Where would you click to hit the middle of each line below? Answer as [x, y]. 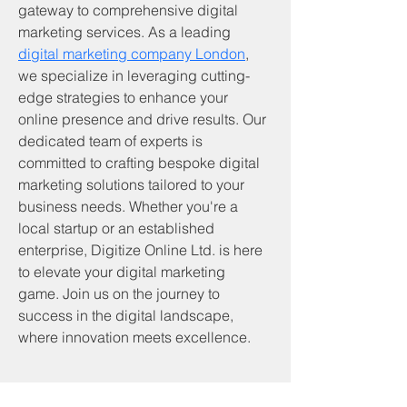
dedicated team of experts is [112, 140]
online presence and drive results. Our [144, 119]
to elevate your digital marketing [124, 271]
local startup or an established [118, 228]
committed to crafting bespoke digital [141, 162]
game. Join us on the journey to [121, 293]
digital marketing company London [132, 53]
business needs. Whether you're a [130, 206]
